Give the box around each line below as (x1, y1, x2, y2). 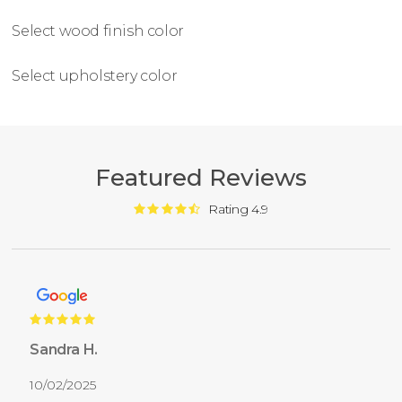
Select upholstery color (12, 67, 178, 85)
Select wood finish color (12, 22, 184, 40)
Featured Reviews (94, 163, 307, 193)
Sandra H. (30, 341, 98, 359)
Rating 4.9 (208, 201, 268, 218)
